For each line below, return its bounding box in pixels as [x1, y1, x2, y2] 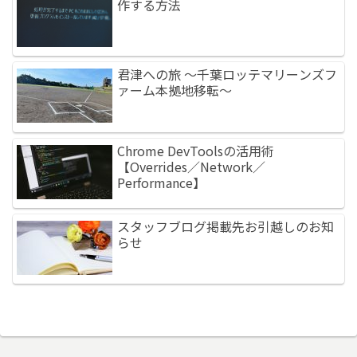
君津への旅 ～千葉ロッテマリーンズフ [117, 65, 338, 84]
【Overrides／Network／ [117, 156, 266, 176]
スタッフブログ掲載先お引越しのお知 [117, 217, 335, 237]
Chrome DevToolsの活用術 [117, 140, 275, 160]
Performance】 [117, 172, 206, 192]
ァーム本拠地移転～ [117, 80, 233, 100]
